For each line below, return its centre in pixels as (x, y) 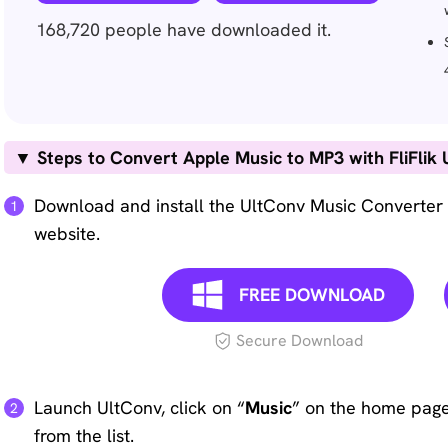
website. (67, 233)
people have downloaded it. (218, 29)
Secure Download (299, 340)
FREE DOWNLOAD (312, 294)
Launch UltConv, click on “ (139, 407)
